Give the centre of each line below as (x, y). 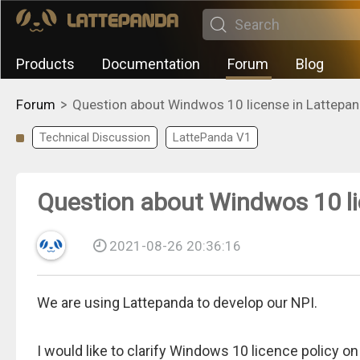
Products (45, 64)
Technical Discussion (95, 137)
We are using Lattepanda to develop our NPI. (177, 303)
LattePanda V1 (212, 137)
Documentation (151, 64)
